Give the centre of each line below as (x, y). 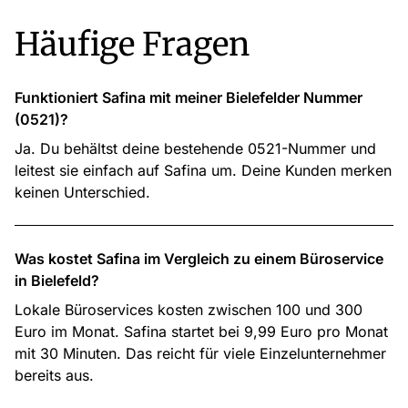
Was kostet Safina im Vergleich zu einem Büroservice (199, 259)
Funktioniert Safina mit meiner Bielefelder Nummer (189, 97)
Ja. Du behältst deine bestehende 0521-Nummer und (195, 148)
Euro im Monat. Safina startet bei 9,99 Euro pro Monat (201, 331)
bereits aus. (54, 375)
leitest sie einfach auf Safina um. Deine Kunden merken (203, 170)
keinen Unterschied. (82, 192)
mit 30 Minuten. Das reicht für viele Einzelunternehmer (200, 353)
